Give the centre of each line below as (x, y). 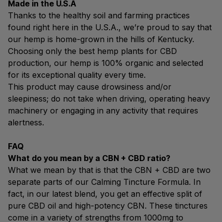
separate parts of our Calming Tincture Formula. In (104, 182)
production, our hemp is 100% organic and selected (106, 63)
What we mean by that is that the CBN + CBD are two (109, 170)
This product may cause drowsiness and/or (90, 87)
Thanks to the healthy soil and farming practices (99, 15)
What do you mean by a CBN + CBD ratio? (89, 158)
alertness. (26, 122)
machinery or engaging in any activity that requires (103, 111)
